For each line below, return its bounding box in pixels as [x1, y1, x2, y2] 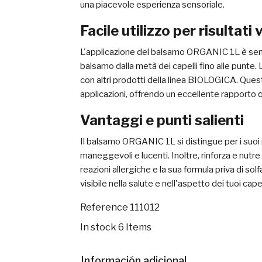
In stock [80, 222, 116, 233]
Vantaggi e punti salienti [80, 112, 244, 129]
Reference [80, 202, 128, 213]
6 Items [118, 222, 151, 233]
